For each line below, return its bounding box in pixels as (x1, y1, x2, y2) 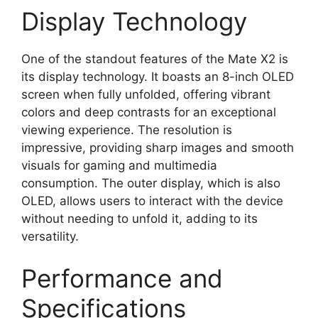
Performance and (21, 263, 223, 293)
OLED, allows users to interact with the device (21, 193, 283, 208)
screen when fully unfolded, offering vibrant (21, 87, 270, 102)
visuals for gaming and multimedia (21, 158, 217, 172)
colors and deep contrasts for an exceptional (21, 104, 276, 119)
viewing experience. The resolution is (21, 122, 232, 137)
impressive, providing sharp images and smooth (21, 140, 294, 155)
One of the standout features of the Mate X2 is (21, 51, 288, 66)
